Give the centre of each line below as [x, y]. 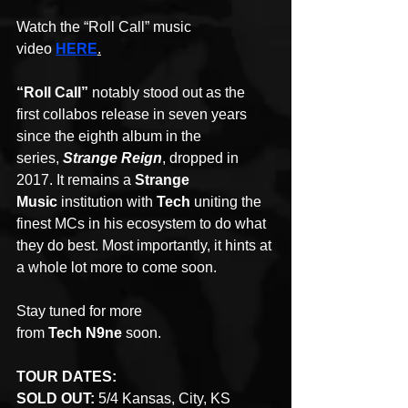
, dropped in [202, 158]
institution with [107, 202]
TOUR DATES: [66, 377]
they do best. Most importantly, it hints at [146, 246]
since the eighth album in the [111, 137]
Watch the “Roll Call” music [106, 27]
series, [40, 158]
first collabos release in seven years [133, 115]
